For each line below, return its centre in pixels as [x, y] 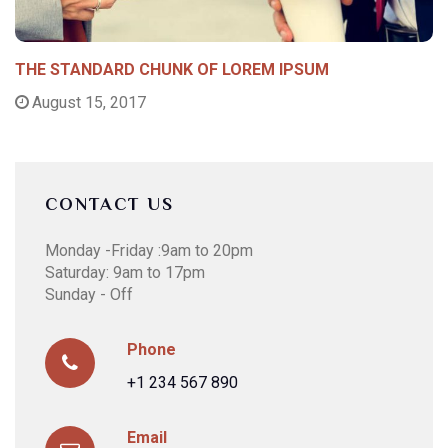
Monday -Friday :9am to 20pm [149, 251]
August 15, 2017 [89, 103]
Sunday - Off [89, 295]
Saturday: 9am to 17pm [125, 273]
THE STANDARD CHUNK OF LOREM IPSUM [172, 70]
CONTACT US [109, 204]
